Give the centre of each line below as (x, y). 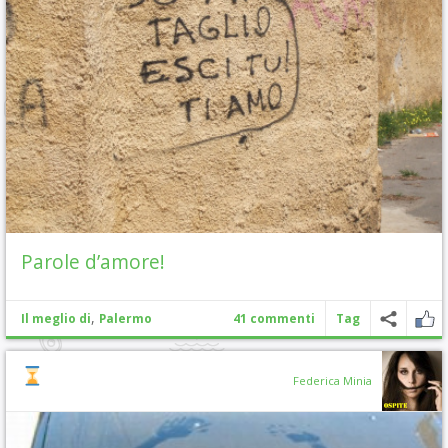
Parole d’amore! (93, 261)
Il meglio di (56, 318)
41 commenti (274, 318)
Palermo (125, 318)
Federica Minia (332, 380)
